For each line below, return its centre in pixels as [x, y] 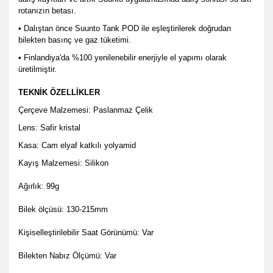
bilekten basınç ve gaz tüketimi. [75, 40]
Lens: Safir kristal [49, 128]
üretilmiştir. [37, 69]
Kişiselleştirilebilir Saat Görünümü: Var [86, 232]
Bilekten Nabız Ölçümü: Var [67, 256]
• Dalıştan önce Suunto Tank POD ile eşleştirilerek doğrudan [125, 28]
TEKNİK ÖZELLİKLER [59, 92]
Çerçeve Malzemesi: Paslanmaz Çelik [86, 110]
